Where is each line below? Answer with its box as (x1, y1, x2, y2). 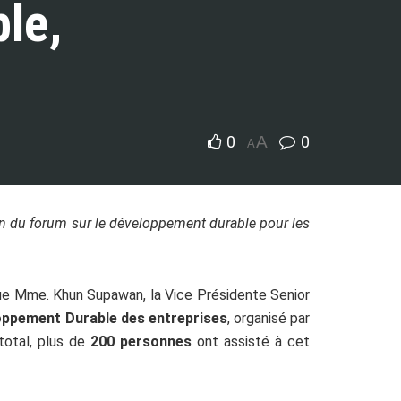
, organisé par (226, 310, 311, 327)
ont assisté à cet (191, 333, 311, 350)
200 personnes (90, 333, 192, 350)
